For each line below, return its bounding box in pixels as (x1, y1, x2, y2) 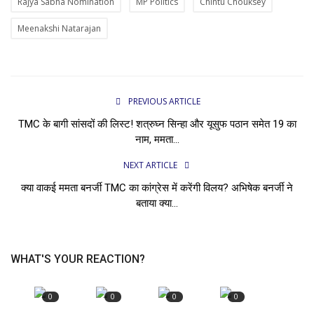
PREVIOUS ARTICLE (128, 95, 200, 107)
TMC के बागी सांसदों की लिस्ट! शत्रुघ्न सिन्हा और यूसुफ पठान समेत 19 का (18, 117, 296, 130)
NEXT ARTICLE (123, 158, 177, 171)
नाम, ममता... (135, 132, 179, 146)
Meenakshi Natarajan (18, 22, 101, 34)
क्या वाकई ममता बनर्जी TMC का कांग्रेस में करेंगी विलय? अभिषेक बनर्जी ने (21, 181, 293, 194)
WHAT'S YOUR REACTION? (11, 252, 145, 266)
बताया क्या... (136, 196, 178, 210)
